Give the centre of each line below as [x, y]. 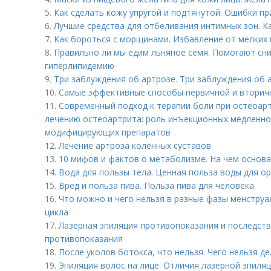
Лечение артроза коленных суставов [135, 145]
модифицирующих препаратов [108, 132]
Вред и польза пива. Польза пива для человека [156, 185]
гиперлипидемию [80, 66]
